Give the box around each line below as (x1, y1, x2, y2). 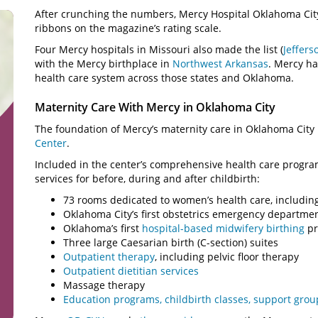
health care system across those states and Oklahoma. (35, 71, 294, 84)
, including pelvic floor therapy (155, 250, 299, 263)
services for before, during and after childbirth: (35, 172, 260, 185)
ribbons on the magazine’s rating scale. (35, 21, 221, 35)
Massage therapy (63, 278, 145, 292)
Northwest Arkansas (172, 57, 268, 70)
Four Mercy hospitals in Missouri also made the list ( (35, 43, 283, 56)
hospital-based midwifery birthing (142, 221, 305, 235)
